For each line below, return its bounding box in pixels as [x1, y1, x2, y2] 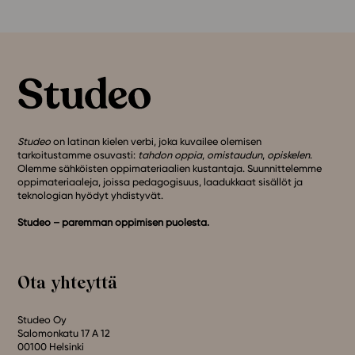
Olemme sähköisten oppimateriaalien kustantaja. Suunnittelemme [17, 162, 323, 175]
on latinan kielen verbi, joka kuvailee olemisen [51, 136, 262, 148]
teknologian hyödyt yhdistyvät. [17, 189, 164, 202]
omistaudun [207, 149, 263, 162]
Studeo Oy [17, 314, 67, 326]
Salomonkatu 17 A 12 [17, 327, 111, 340]
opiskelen [267, 149, 311, 162]
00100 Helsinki [17, 341, 85, 353]
